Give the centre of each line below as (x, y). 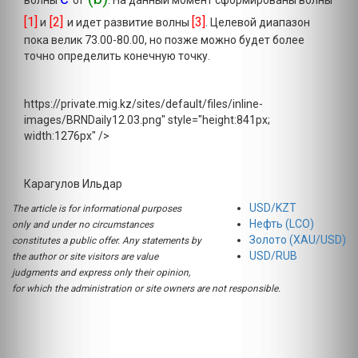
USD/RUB (273, 256)
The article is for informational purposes (97, 209)
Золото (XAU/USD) (298, 240)
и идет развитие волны (129, 22)
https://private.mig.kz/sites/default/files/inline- (143, 104)
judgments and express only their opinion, (101, 272)
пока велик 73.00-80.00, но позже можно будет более (164, 40)
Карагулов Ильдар (73, 184)
